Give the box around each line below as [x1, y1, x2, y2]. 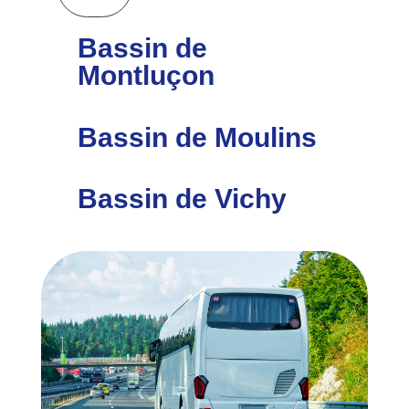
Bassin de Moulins [78, 121, 318, 152]
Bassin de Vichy [78, 184, 288, 215]
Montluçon [78, 60, 215, 91]
